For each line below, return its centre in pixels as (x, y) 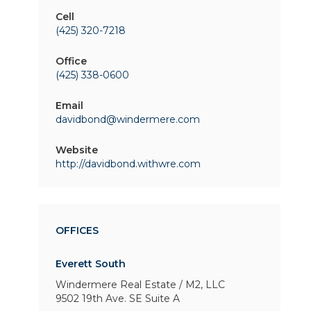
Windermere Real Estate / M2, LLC (140, 285)
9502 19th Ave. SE (99, 299)
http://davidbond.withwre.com (128, 164)
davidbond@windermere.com (128, 119)
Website (77, 150)
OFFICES (77, 230)
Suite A (161, 299)
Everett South (91, 264)
